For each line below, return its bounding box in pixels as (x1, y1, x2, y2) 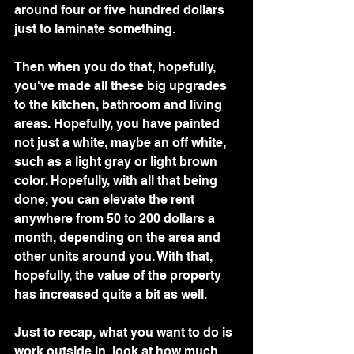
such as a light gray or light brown (14, 153, 220, 169)
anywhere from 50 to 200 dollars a (14, 210, 218, 226)
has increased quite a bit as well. (14, 286, 207, 302)
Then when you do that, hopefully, (14, 58, 219, 74)
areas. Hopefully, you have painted (14, 115, 223, 131)
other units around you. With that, (14, 248, 216, 264)
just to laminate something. (14, 21, 175, 36)
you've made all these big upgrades (14, 77, 230, 93)
